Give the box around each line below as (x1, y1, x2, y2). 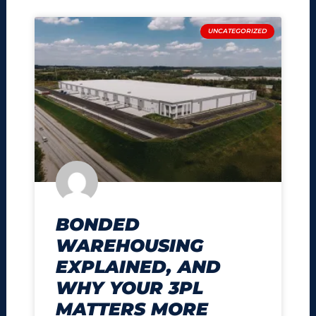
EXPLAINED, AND (56, 255, 221, 277)
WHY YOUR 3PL (56, 276, 204, 298)
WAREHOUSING (56, 234, 204, 256)
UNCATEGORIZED (208, 27, 267, 35)
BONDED (56, 213, 140, 235)
